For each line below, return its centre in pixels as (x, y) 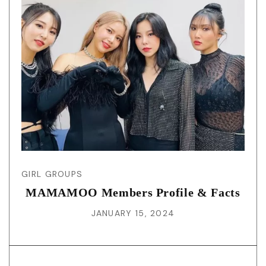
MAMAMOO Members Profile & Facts (133, 192)
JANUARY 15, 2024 (133, 213)
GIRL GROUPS (52, 174)
